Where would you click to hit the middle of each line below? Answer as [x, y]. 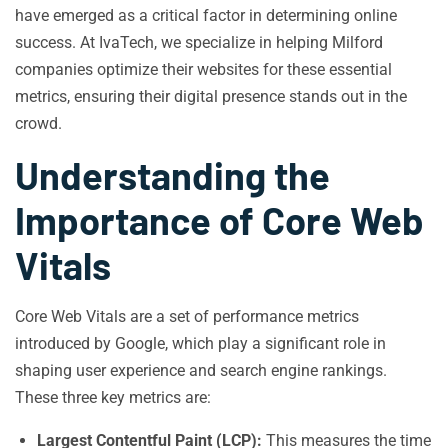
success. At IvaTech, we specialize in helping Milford [199, 42]
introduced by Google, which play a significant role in [200, 343]
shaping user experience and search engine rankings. [201, 370]
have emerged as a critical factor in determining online [206, 15]
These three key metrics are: [113, 397]
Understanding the [172, 175]
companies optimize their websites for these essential [203, 69]
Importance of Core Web [219, 220]
